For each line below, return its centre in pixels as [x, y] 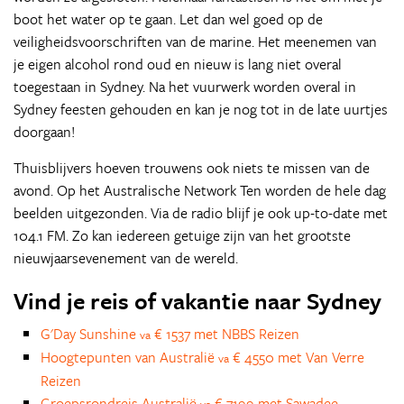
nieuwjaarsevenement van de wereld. [126, 258]
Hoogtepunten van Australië [129, 357]
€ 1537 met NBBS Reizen [225, 334]
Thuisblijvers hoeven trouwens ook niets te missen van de [192, 168]
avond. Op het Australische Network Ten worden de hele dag [200, 190]
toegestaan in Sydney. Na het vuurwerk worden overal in [185, 87]
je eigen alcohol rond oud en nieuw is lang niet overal [178, 64]
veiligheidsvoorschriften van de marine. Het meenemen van [195, 41]
